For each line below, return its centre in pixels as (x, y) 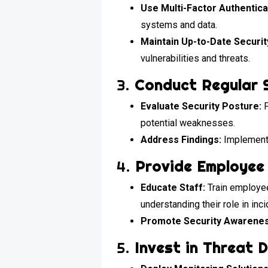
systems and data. (179, 25)
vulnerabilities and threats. (196, 58)
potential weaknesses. (188, 123)
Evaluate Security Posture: (201, 106)
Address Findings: (181, 139)
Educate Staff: (173, 187)
